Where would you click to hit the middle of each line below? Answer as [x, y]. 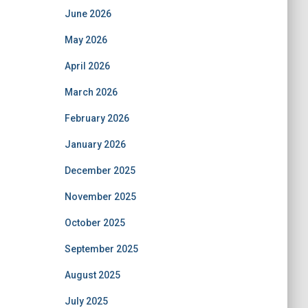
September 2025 [101, 249]
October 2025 [95, 223]
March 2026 [91, 92]
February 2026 [97, 118]
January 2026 [95, 144]
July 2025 [86, 301]
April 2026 [87, 66]
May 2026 [86, 40]
